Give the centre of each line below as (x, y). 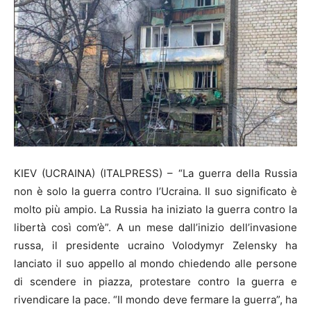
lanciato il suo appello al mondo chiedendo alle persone (155, 264)
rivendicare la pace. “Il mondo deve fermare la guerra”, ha (155, 300)
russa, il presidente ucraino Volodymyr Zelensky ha (155, 246)
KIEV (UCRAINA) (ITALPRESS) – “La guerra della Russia (155, 174)
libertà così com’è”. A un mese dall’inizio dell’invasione (155, 228)
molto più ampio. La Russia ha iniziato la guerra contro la (155, 210)
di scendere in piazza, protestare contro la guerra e (155, 282)
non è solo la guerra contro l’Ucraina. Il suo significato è (155, 192)
